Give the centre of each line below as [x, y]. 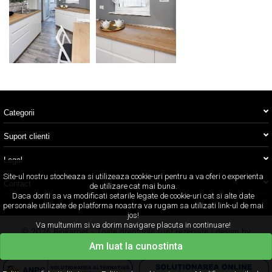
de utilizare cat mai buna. [133, 186]
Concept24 [136, 245]
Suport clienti [27, 136]
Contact [17, 183]
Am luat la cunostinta [136, 246]
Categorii [19, 112]
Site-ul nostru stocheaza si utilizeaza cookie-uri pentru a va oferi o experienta [133, 176]
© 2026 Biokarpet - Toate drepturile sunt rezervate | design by [136, 231]
